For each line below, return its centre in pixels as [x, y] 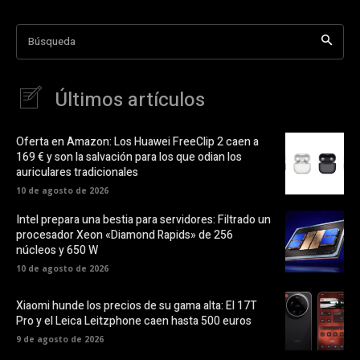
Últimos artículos [130, 100]
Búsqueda [52, 41]
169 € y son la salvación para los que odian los [129, 157]
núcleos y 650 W [57, 250]
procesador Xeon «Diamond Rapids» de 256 [125, 235]
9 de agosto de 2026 [60, 339]
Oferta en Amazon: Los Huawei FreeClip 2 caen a [137, 141]
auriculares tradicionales [77, 172]
